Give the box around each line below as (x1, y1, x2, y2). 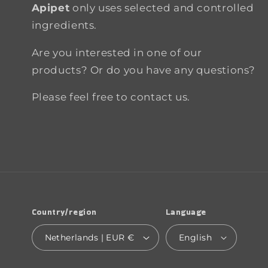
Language (165, 206, 206, 218)
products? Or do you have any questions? (31, 63, 256, 76)
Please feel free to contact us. (31, 91, 191, 103)
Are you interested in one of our (31, 46, 202, 59)
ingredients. (31, 19, 98, 31)
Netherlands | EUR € (127, 233, 135, 243)
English (178, 233, 212, 243)
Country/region (31, 206, 97, 218)
